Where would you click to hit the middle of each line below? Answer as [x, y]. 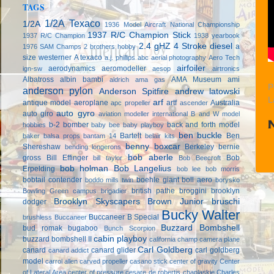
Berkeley [200, 146]
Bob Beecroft [200, 157]
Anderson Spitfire [134, 91]
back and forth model [203, 124]
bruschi [226, 201]
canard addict [68, 250]
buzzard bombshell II [57, 239]
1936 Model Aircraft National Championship [172, 24]
